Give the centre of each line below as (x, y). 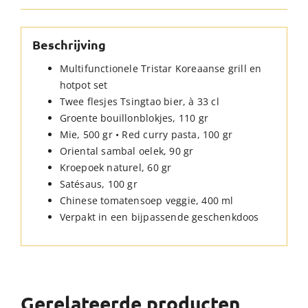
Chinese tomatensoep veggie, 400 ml (146, 200)
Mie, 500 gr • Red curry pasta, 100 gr (146, 134)
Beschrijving (69, 44)
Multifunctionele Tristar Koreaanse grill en (161, 68)
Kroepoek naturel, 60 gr (115, 167)
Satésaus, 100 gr (98, 184)
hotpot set (84, 85)
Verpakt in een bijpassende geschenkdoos (159, 217)
